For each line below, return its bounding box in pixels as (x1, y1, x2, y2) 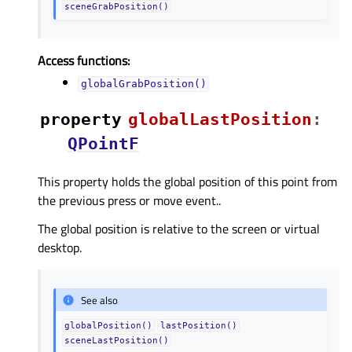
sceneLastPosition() (64, 335, 170, 346)
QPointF (68, 134, 139, 154)
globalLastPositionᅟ (128, 110, 312, 130)
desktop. (38, 238, 82, 258)
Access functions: (38, 51, 130, 71)
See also (81, 291, 119, 308)
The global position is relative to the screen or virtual (38, 219, 320, 239)
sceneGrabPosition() (64, 2, 170, 12)
